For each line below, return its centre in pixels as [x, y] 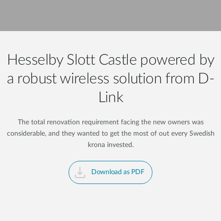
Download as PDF [118, 172]
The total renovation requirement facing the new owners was [110, 122]
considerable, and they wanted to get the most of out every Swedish [110, 134]
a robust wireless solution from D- [110, 79]
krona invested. [110, 145]
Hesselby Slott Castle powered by [110, 60]
